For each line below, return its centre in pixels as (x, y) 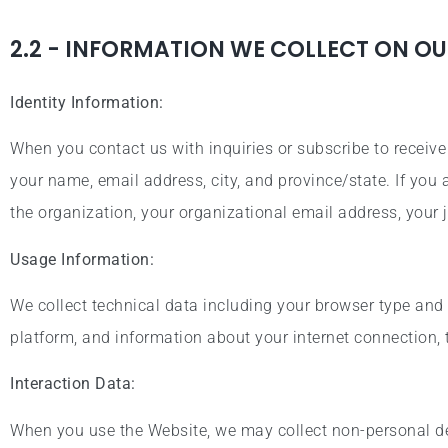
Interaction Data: (73, 384)
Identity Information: (87, 102)
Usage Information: (82, 259)
